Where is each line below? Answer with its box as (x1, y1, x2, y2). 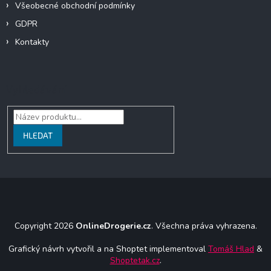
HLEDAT (22, 130, 53, 141)
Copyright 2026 (14, 220, 76, 232)
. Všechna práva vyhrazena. (151, 220, 257, 232)
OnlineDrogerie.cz (75, 220, 151, 232)
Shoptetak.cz (109, 254, 160, 266)
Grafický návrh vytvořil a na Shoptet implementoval (8, 243, 206, 255)
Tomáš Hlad (208, 243, 254, 255)
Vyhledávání (6, 82, 67, 96)
